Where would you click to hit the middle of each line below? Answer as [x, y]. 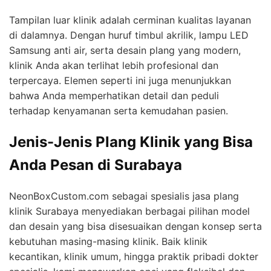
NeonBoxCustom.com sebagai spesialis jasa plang [124, 196]
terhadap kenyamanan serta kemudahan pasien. [119, 111]
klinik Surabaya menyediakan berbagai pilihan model [129, 211]
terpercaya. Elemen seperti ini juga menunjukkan [120, 81]
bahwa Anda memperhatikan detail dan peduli [114, 96]
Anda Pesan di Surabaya [96, 165]
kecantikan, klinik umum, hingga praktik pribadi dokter [134, 256]
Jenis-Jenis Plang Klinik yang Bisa [131, 142]
